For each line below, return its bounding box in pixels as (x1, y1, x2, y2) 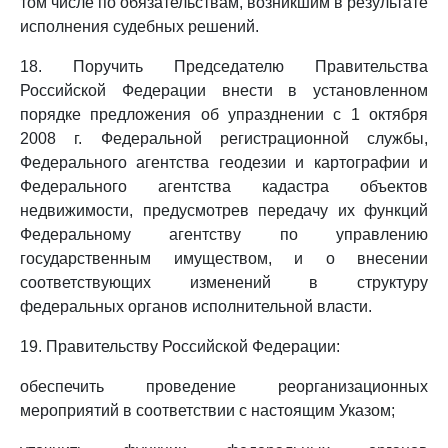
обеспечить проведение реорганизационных (20, 378, 428, 395)
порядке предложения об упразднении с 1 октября (20, 106, 428, 123)
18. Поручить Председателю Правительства (20, 58, 428, 75)
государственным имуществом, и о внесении (20, 250, 428, 267)
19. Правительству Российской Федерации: (20, 338, 340, 355)
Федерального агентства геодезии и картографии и (20, 154, 428, 171)
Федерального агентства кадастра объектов (20, 178, 428, 195)
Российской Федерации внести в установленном (20, 82, 428, 99)
